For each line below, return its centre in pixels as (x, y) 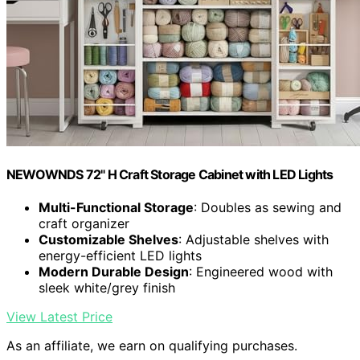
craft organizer (84, 224)
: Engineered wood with (261, 272)
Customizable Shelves (108, 240)
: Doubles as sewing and (268, 208)
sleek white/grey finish (107, 288)
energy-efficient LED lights (120, 256)
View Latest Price (59, 317)
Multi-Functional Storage (116, 208)
